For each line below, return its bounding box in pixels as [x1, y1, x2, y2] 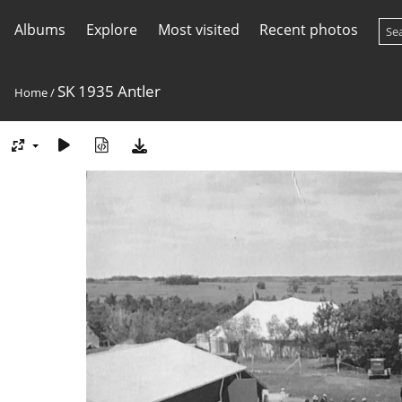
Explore [85, 20, 137, 39]
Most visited [157, 20, 240, 39]
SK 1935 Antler [57, 81, 161, 101]
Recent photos [259, 20, 359, 39]
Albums [14, 20, 66, 39]
